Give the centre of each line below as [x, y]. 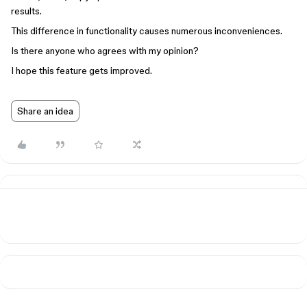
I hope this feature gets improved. [82, 71]
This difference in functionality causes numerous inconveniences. [147, 31]
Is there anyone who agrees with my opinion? [105, 51]
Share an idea [45, 111]
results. [26, 11]
